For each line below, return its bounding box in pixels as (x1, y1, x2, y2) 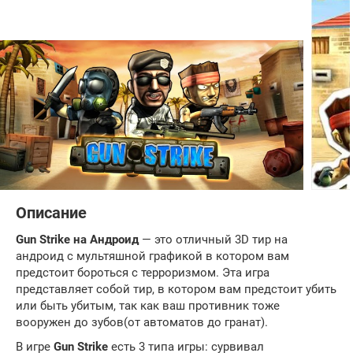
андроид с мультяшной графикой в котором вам (16, 249, 289, 264)
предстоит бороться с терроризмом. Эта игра (16, 266, 269, 281)
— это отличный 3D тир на (139, 232, 288, 247)
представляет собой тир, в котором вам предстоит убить (16, 282, 336, 297)
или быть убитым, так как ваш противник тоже (16, 299, 280, 314)
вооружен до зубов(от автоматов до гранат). (16, 315, 268, 330)
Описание (16, 204, 87, 223)
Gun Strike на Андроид (16, 232, 139, 247)
